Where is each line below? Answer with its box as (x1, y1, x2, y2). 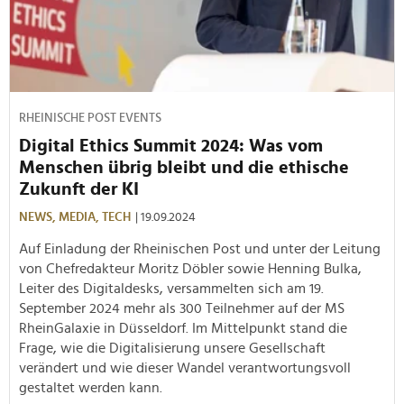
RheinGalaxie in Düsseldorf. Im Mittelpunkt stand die (19, 320, 347, 335)
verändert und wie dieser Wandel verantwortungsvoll (19, 360, 351, 375)
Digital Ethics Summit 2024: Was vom (19, 136, 323, 155)
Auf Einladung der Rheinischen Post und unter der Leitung (19, 241, 381, 256)
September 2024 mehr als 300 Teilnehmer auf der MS (19, 300, 344, 316)
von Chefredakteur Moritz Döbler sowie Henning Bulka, (19, 261, 362, 276)
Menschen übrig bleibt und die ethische (19, 158, 349, 177)
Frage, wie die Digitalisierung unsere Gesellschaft (19, 340, 326, 355)
